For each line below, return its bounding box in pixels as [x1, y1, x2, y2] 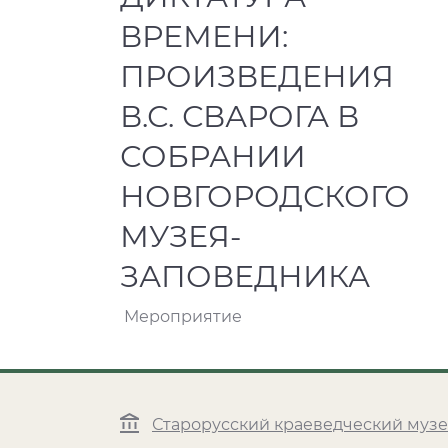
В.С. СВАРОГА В [120, 98, 359, 135]
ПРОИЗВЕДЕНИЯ [120, 58, 394, 95]
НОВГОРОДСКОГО [120, 178, 410, 215]
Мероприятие [124, 307, 242, 326]
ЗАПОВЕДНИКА [120, 258, 370, 295]
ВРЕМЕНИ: [120, 18, 288, 55]
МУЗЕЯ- [120, 218, 241, 255]
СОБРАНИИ [120, 138, 306, 175]
